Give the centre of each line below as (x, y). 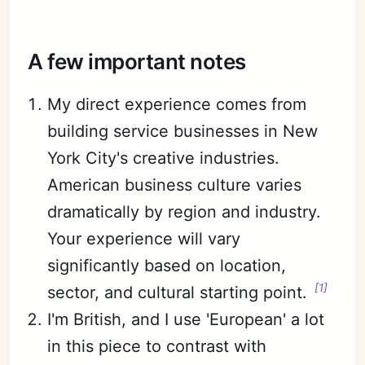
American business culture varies (175, 185)
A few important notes (137, 61)
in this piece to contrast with (157, 346)
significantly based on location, (167, 265)
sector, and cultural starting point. (180, 292)
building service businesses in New (183, 131)
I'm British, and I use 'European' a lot (186, 319)
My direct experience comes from (177, 104)
